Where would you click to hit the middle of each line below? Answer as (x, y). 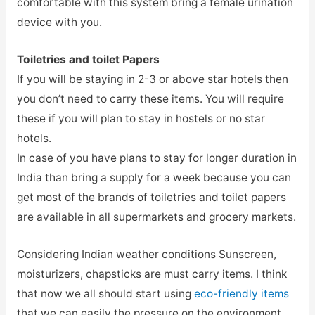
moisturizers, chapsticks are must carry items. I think (152, 274)
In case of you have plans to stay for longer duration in (156, 157)
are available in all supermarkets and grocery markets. (156, 217)
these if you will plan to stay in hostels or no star (141, 118)
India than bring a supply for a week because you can (154, 177)
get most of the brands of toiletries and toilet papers (151, 197)
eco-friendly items (241, 293)
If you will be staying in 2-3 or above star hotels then (152, 79)
